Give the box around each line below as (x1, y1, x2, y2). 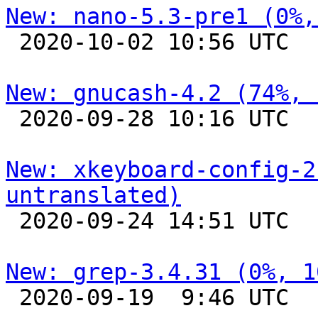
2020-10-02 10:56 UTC (6, 29, 19, 55)
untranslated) (6, 182, 181, 208)
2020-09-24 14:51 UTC (6, 208, 19, 234)
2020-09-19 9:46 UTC (6, 285, 19, 310)
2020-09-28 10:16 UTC (6, 106, 19, 131)
